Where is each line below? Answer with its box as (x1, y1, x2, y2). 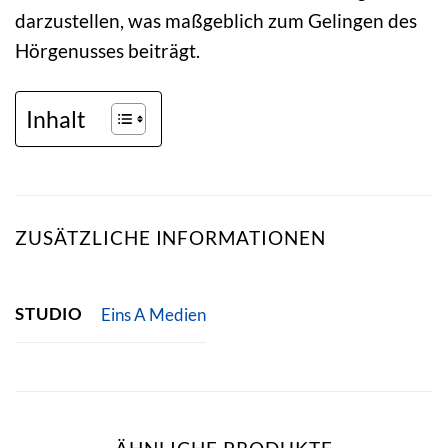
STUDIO (15, 303, 84, 325)
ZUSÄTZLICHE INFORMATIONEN (15, 225, 326, 249)
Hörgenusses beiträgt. (15, 38, 200, 62)
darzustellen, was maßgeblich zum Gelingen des (15, 8, 417, 32)
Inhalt (26, 104, 86, 133)
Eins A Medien (100, 303, 206, 325)
